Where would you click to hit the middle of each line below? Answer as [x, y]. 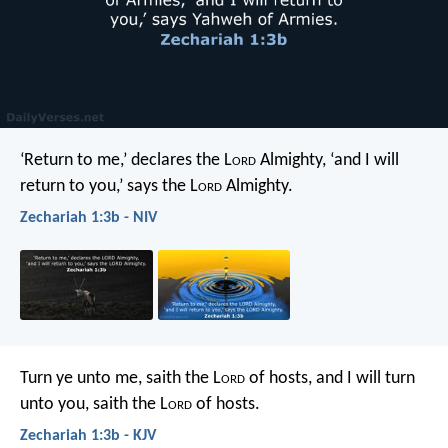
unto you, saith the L [94, 404]
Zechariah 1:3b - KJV [88, 435]
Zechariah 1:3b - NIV [88, 217]
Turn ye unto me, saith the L [120, 378]
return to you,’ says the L [109, 186]
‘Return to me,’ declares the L [126, 160]
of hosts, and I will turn [330, 378]
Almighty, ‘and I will [327, 160]
